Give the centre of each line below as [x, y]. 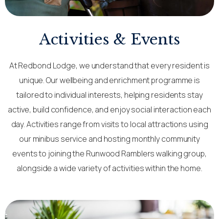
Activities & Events [109, 40]
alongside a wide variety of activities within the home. [109, 168]
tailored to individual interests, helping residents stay [109, 95]
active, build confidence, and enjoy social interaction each [109, 110]
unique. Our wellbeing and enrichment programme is [109, 80]
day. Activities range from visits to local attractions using [109, 124]
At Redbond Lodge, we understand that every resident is [109, 66]
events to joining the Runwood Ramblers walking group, [109, 154]
